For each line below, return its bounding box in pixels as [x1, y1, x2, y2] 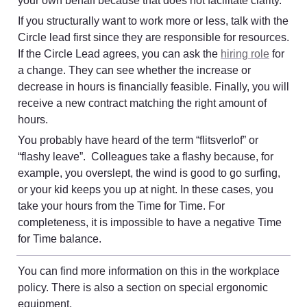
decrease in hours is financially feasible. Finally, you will [18, 80, 289, 93]
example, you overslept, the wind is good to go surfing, [18, 167, 280, 179]
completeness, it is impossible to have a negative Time [18, 216, 282, 228]
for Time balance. [18, 232, 101, 245]
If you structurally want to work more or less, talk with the [18, 14, 288, 27]
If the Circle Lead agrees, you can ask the [18, 47, 221, 60]
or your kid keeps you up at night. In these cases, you [18, 183, 273, 195]
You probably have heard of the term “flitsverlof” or [18, 134, 258, 146]
